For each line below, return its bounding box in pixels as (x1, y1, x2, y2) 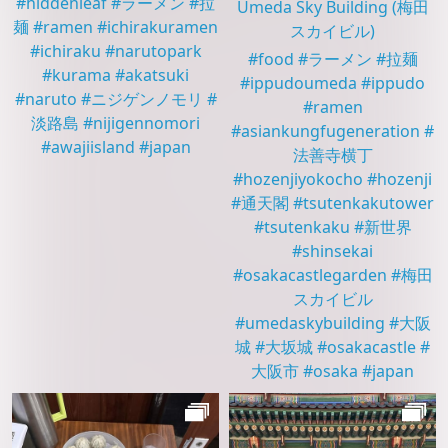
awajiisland (50, 136, 135, 159)
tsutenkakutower (303, 191, 434, 214)
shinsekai (302, 239, 373, 262)
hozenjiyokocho (243, 167, 363, 190)
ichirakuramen (107, 16, 218, 39)
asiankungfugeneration (241, 119, 420, 142)
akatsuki (125, 64, 189, 87)
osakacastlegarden (242, 263, 387, 286)
